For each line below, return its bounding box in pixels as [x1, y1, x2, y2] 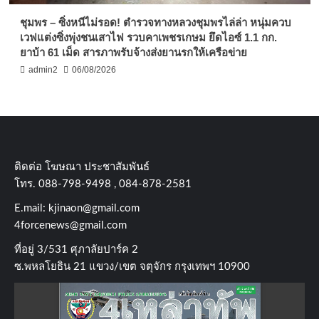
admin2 [28, 64, 58, 75]
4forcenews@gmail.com [14, 219, 127, 231]
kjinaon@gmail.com [48, 202, 140, 214]
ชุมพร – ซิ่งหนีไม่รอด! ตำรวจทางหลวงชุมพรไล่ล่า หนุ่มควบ [19, 16, 291, 28]
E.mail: [14, 202, 48, 214]
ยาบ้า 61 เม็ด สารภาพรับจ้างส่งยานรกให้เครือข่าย [19, 46, 247, 58]
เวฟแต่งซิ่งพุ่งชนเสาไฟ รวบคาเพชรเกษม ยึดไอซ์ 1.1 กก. [19, 31, 277, 43]
